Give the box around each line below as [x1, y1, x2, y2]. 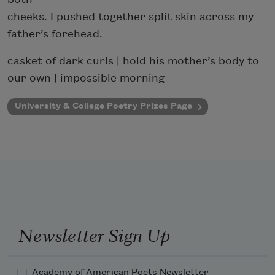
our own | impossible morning [7, 72, 165, 84]
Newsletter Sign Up [18, 221, 170, 247]
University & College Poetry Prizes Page [15, 101, 192, 110]
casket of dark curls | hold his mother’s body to [7, 55, 259, 67]
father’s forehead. [7, 28, 103, 40]
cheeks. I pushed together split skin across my [7, 10, 254, 23]
